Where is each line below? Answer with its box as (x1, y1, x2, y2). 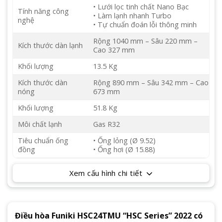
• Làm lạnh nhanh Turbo (93, 11, 172, 21)
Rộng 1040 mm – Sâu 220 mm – (93, 36, 198, 46)
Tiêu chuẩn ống (18, 136, 68, 146)
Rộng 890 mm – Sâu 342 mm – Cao (93, 78, 209, 88)
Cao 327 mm (93, 45, 135, 55)
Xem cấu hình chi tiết (69, 168, 142, 178)
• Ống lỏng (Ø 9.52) (93, 136, 156, 146)
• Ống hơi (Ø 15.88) (93, 145, 156, 155)
